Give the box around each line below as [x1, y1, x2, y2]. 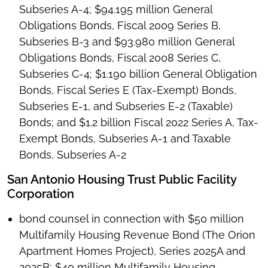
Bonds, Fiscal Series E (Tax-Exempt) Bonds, [19, 84, 236, 97]
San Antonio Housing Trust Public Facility [7, 172, 236, 187]
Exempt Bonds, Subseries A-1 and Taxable [19, 132, 231, 145]
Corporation [7, 187, 74, 202]
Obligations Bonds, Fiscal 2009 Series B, [19, 19, 221, 32]
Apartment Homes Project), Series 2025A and [19, 245, 245, 258]
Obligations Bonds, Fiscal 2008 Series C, [19, 51, 221, 65]
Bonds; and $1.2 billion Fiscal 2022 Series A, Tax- [19, 116, 258, 129]
